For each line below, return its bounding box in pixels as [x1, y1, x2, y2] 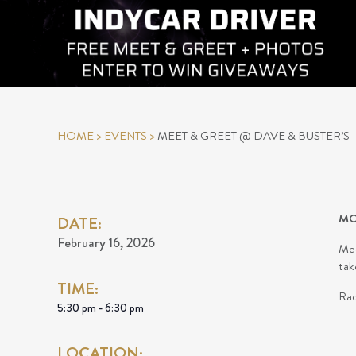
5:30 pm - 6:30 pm [57, 300, 144, 315]
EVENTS [104, 127, 147, 145]
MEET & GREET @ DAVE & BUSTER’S [157, 127, 350, 145]
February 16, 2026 [57, 233, 155, 252]
